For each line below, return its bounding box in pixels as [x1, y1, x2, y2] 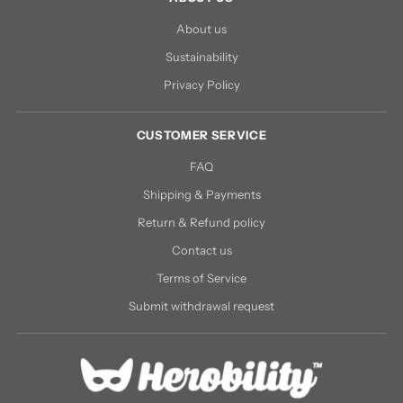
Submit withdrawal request [129, 299, 274, 313]
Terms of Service [157, 271, 246, 285]
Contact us [171, 243, 232, 257]
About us [176, 22, 227, 36]
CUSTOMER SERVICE [136, 128, 267, 142]
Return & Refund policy [138, 215, 265, 229]
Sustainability [165, 49, 238, 64]
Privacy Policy [163, 77, 240, 92]
